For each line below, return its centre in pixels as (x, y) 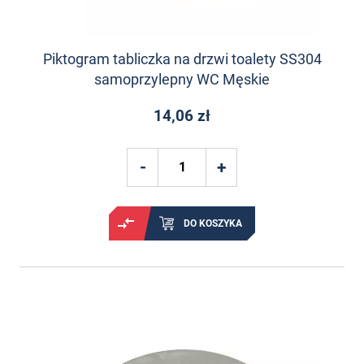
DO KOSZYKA (213, 223)
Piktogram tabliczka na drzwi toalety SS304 (182, 59)
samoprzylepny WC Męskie (182, 80)
